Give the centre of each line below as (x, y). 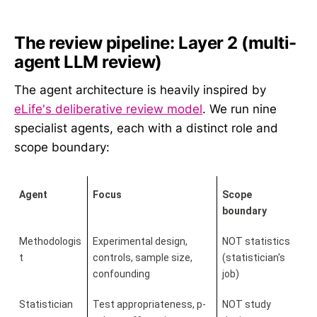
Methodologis (50, 242)
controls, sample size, (142, 258)
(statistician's (253, 258)
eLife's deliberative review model (108, 109)
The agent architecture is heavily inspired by (140, 90)
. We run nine (240, 109)
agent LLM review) (88, 62)
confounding (121, 274)
